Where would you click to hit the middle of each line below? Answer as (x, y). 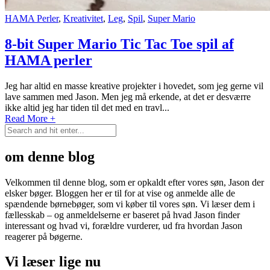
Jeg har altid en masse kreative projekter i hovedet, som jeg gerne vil (134, 86)
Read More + (30, 118)
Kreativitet (83, 18)
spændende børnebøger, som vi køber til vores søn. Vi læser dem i (130, 204)
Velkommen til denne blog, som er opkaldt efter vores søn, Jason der (134, 182)
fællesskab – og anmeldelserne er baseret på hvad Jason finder (122, 215)
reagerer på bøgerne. (44, 236)
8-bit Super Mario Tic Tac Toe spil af (119, 44)
